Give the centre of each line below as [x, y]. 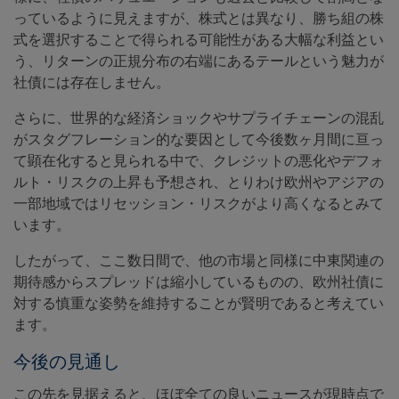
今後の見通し [67, 362]
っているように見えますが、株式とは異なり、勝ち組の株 [199, 19]
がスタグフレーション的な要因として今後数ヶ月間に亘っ [199, 140]
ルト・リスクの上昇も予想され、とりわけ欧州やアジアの [199, 183]
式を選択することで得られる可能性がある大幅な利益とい [199, 40]
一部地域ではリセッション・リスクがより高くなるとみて [199, 204]
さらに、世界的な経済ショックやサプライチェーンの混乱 [199, 118]
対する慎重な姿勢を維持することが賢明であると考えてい [199, 304]
